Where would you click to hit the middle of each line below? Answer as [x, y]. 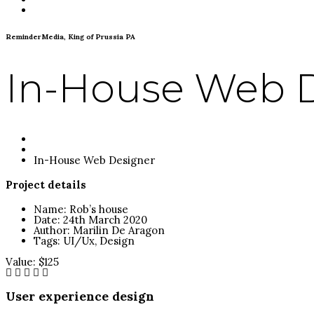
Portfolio [56, 150]
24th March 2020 [105, 220]
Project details [46, 185]
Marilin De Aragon [119, 231]
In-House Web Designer [94, 161]
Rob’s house [99, 210]
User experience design [80, 296]
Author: [52, 231]
